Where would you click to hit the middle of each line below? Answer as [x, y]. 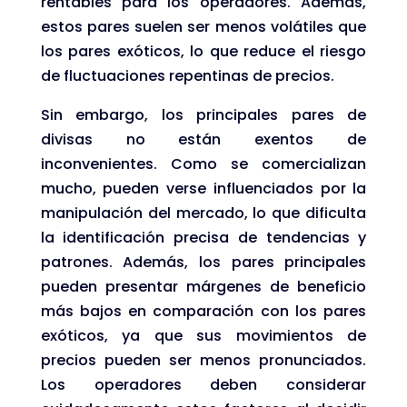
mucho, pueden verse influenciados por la [203, 188]
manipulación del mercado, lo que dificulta [203, 213]
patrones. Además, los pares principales [203, 262]
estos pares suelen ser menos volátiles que [203, 26]
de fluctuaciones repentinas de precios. [187, 75]
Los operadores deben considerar [203, 384]
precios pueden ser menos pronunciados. [203, 360]
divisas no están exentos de [203, 139]
